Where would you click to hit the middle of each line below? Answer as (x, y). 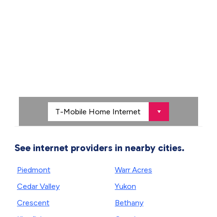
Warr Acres (133, 170)
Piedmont (34, 170)
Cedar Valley (38, 186)
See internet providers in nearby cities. (100, 148)
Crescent (33, 203)
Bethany (129, 203)
